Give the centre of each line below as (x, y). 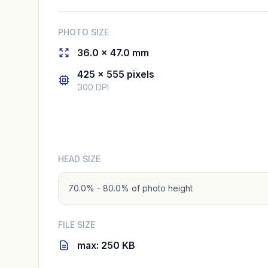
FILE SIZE (77, 225)
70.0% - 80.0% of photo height (130, 188)
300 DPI (93, 87)
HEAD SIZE (79, 159)
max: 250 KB (106, 246)
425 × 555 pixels (116, 74)
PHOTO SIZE (83, 32)
